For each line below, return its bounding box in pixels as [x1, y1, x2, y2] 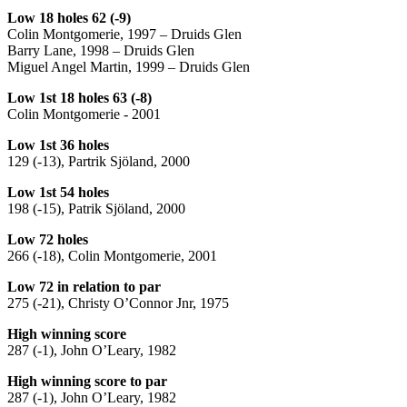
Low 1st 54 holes [7, 184, 109, 200]
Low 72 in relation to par [7, 278, 161, 294]
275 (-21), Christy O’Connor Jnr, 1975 [7, 294, 229, 311]
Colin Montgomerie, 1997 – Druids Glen [7, 25, 242, 42]
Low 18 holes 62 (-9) [7, 9, 131, 25]
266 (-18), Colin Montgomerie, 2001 [7, 247, 217, 263]
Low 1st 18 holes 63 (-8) [7, 89, 152, 105]
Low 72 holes [7, 231, 88, 247]
